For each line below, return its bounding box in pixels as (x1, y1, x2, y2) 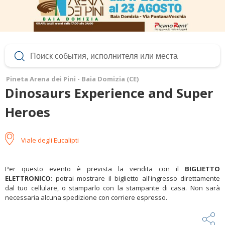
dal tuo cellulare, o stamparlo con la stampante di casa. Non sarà (5, 183, 220, 193)
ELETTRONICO (5, 174, 51, 183)
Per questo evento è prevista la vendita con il (5, 164, 185, 174)
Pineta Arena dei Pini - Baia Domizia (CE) (6, 74, 139, 84)
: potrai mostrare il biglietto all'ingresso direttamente (51, 174, 220, 183)
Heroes (5, 103, 50, 122)
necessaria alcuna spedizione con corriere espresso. (5, 193, 167, 202)
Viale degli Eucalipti (21, 136, 79, 145)
